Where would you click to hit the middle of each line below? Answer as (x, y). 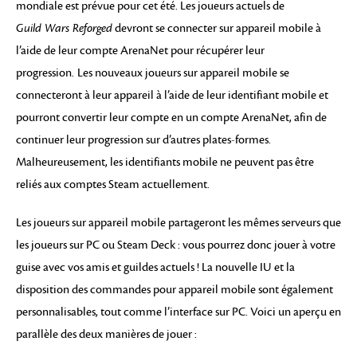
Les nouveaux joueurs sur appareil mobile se (183, 73)
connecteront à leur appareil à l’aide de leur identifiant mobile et (172, 95)
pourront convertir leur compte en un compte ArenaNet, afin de (171, 117)
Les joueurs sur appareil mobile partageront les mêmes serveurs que (178, 222)
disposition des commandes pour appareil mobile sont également (175, 289)
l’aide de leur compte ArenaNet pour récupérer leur (140, 50)
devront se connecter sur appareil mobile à (217, 28)
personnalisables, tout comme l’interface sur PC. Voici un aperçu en (178, 312)
